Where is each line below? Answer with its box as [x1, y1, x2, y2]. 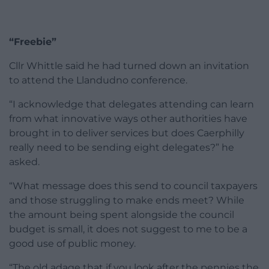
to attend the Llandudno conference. [9, 74, 187, 86]
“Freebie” [9, 35, 56, 47]
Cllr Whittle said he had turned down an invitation [9, 59, 249, 71]
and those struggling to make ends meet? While [9, 194, 244, 206]
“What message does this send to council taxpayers [9, 180, 258, 192]
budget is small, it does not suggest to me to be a [9, 223, 247, 235]
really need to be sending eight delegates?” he [9, 141, 234, 153]
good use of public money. [9, 237, 136, 249]
